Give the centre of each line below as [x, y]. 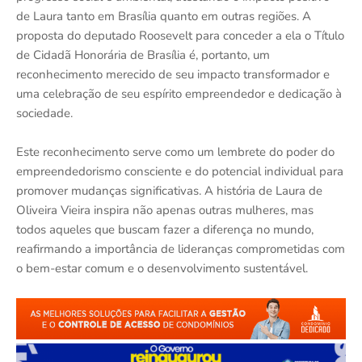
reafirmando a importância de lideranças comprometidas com [181, 249]
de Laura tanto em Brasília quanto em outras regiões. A [164, 17]
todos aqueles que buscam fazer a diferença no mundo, [165, 230]
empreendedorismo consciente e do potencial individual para [180, 172]
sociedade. [44, 114]
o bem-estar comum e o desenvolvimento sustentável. [162, 269]
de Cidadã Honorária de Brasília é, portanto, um [143, 55]
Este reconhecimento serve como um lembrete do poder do [175, 152]
